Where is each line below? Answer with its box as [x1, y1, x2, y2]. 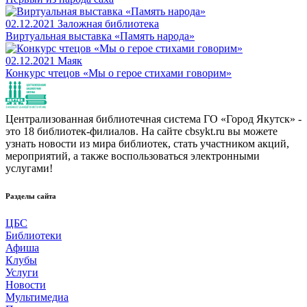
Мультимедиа [5, 291, 69, 303]
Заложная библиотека [58, 17, 159, 29]
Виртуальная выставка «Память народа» [5, 29, 195, 42]
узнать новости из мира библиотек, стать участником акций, [5, 137, 289, 149]
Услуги [5, 266, 38, 278]
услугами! [5, 162, 53, 174]
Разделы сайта [5, 191, 56, 200]
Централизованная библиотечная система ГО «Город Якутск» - [5, 112, 302, 125]
